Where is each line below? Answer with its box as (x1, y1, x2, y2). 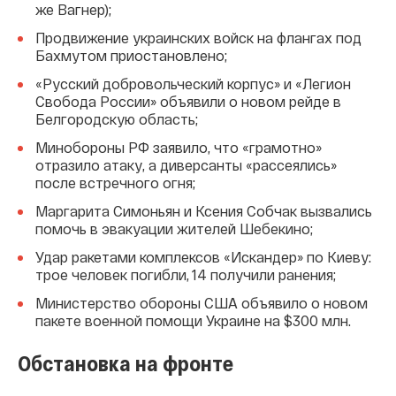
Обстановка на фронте (18, 350, 233, 377)
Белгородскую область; (35, 110, 198, 128)
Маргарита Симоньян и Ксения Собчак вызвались (35, 202, 372, 220)
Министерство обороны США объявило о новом (35, 294, 368, 312)
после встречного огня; (35, 174, 195, 192)
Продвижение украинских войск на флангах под (35, 29, 362, 47)
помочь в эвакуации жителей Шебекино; (35, 220, 313, 238)
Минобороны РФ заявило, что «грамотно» (35, 139, 322, 156)
